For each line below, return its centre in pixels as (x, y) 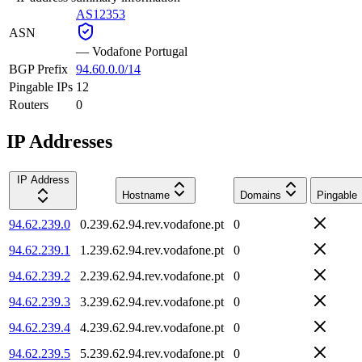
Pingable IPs (41, 86)
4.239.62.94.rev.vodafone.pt (152, 327)
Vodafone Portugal (140, 51)
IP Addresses (59, 141)
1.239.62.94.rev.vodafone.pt (152, 250)
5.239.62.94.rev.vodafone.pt (152, 353)
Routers (29, 104)
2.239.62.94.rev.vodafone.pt (152, 276)
